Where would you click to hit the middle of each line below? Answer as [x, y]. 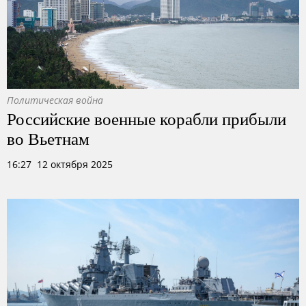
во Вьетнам [48, 138]
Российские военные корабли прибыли [147, 118]
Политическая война [55, 100]
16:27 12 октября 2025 [60, 164]
